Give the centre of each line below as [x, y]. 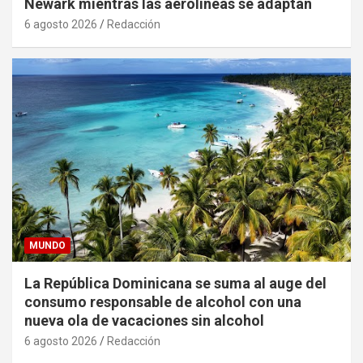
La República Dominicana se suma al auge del [175, 284]
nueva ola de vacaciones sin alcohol [144, 321]
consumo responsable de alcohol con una [163, 302]
